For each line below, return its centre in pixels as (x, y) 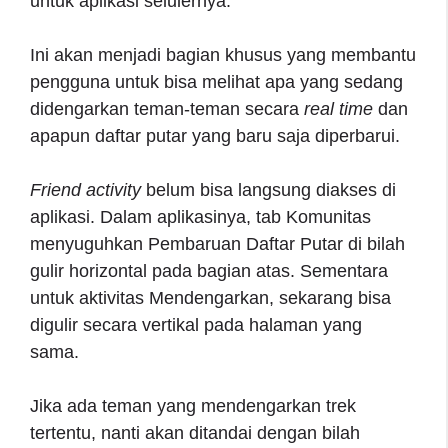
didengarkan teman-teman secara (167, 108)
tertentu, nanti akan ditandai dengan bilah (195, 432)
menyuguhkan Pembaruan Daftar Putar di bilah (217, 243)
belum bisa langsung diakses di (268, 189)
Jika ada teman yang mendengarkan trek (193, 405)
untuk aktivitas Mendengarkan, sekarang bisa (210, 297)
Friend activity (85, 189)
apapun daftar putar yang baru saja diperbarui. (217, 135)
